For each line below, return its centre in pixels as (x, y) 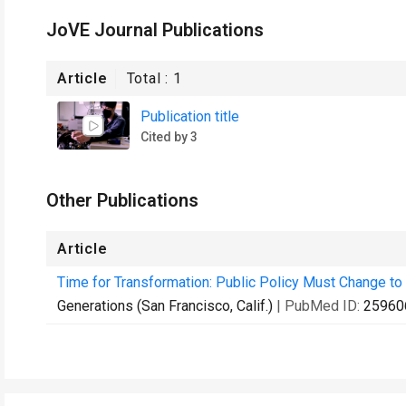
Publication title (190, 116)
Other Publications (122, 200)
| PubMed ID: (320, 306)
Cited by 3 (169, 136)
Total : (150, 78)
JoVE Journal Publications (155, 30)
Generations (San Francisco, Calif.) (165, 306)
